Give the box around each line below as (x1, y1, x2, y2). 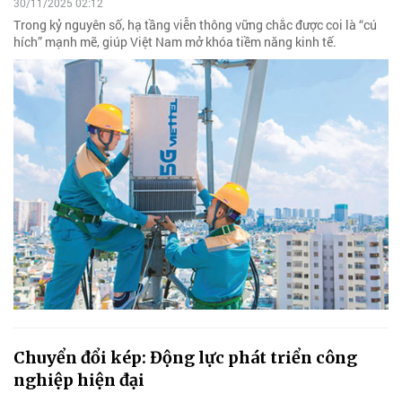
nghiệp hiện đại (13, 369, 144, 390)
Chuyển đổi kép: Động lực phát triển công (13, 346, 357, 368)
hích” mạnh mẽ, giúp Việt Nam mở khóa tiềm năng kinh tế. (13, 32, 336, 50)
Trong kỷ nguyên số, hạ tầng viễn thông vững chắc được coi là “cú (13, 15, 377, 33)
